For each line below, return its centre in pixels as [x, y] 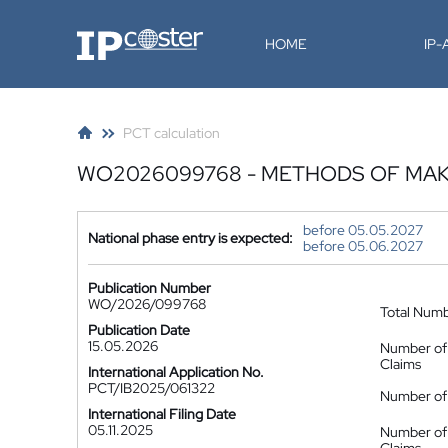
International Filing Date [162, 414]
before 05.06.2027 [363, 246]
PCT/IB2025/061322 [151, 388]
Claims [400, 364]
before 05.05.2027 [363, 230]
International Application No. [176, 372]
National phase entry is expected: [190, 238]
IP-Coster [106, 35]
